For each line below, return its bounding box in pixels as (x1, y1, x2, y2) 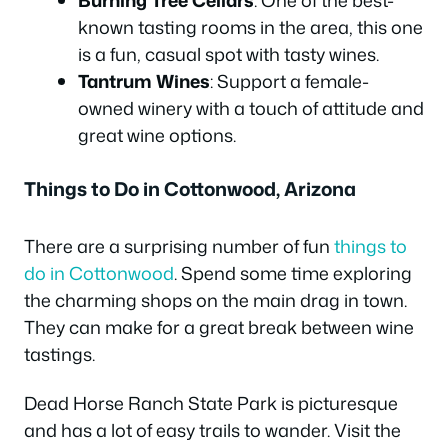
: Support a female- (210, 67, 369, 94)
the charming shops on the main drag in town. (24, 286, 407, 313)
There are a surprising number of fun (24, 232, 334, 259)
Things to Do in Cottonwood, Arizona (24, 174, 356, 202)
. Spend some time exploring (174, 259, 412, 286)
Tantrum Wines (78, 67, 210, 94)
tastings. (24, 340, 95, 367)
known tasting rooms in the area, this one (78, 13, 423, 40)
